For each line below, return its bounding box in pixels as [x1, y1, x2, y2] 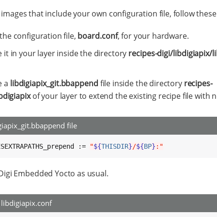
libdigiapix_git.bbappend [10, 78, 98, 89]
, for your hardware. [117, 31, 189, 41]
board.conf [77, 31, 118, 41]
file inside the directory [98, 78, 184, 89]
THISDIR [101, 142, 129, 150]
